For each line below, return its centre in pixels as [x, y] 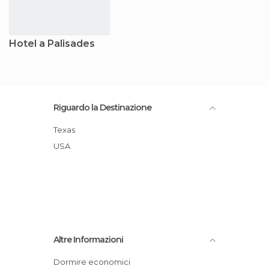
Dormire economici [95, 261]
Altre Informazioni [88, 239]
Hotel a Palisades [52, 43]
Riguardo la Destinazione [102, 107]
